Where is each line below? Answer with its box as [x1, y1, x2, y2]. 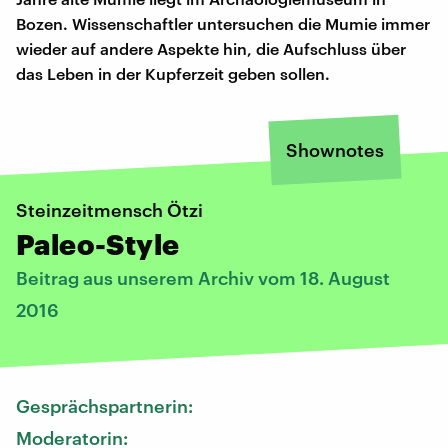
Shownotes [286, 138, 384, 161]
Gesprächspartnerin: [16, 394, 197, 417]
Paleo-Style [16, 227, 180, 260]
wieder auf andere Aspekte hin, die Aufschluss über [16, 38, 406, 58]
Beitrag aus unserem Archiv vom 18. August [16, 266, 390, 289]
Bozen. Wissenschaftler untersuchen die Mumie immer [16, 13, 430, 33]
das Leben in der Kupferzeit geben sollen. [16, 63, 330, 83]
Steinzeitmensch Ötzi [16, 198, 203, 221]
